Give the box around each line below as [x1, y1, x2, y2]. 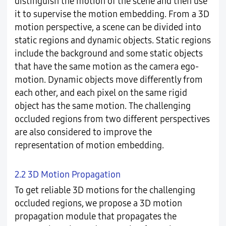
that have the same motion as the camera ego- [14, 62, 199, 72]
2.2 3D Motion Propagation [14, 169, 121, 181]
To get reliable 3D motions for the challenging [14, 185, 195, 196]
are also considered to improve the [14, 127, 152, 138]
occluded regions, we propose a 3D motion [14, 198, 182, 209]
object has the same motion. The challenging [14, 101, 191, 111]
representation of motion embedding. [14, 140, 164, 151]
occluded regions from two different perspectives [14, 114, 210, 125]
